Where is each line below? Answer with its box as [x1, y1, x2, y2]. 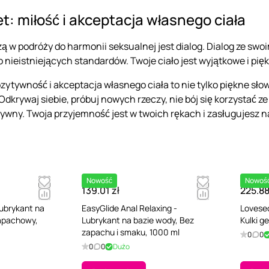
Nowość [86, 175, 112, 186]
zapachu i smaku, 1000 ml [82, 226, 180, 238]
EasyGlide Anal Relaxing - [82, 202, 177, 214]
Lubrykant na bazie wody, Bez [82, 214, 194, 226]
